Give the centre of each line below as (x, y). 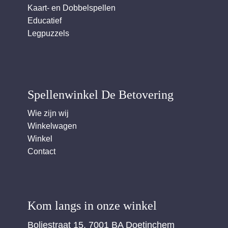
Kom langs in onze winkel (92, 206)
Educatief (45, 21)
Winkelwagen (52, 126)
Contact (41, 152)
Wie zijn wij (48, 113)
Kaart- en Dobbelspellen (72, 8)
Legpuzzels (48, 34)
